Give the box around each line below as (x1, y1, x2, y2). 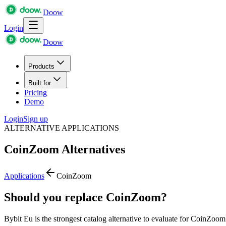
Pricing (24, 88, 47, 97)
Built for (28, 79, 51, 87)
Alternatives (59, 142, 125, 156)
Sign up (23, 115, 48, 123)
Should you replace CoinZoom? (4, 190, 167, 204)
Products (28, 63, 54, 70)
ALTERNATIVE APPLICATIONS (4, 124, 119, 132)
